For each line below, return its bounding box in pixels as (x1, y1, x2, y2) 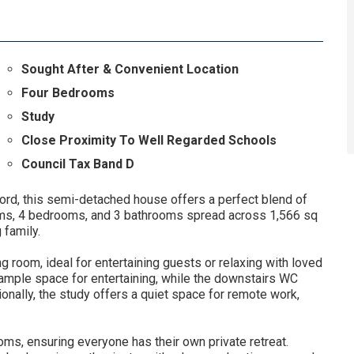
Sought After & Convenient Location (21, 62, 239, 77)
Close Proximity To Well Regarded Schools (21, 133, 277, 149)
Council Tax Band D (21, 156, 134, 172)
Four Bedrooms (21, 85, 115, 101)
